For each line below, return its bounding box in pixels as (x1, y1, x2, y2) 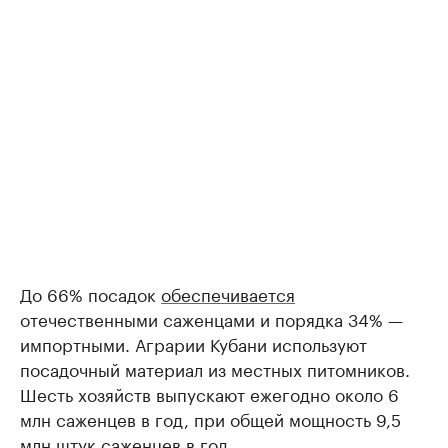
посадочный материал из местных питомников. (20, 355, 410, 381)
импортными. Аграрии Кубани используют (20, 330, 367, 356)
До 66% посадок (20, 280, 161, 306)
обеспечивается (161, 280, 295, 306)
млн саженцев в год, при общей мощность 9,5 (20, 405, 401, 431)
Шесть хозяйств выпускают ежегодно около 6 (20, 380, 399, 406)
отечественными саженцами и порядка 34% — (20, 305, 403, 331)
